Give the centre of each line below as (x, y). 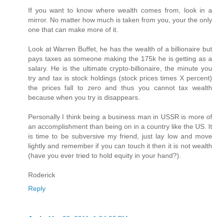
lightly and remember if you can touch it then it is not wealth (120, 146)
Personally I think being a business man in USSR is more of (120, 117)
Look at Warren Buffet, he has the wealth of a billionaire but (120, 49)
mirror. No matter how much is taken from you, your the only (120, 20)
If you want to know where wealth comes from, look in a (120, 10)
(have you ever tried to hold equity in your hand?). (105, 156)
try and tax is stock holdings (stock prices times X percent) (120, 78)
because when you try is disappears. (84, 98)
